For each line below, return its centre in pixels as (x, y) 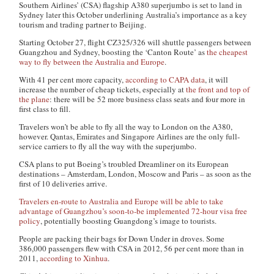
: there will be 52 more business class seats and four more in (148, 99)
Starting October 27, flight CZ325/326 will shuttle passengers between (135, 42)
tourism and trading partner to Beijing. (83, 24)
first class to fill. (45, 109)
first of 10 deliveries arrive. (63, 183)
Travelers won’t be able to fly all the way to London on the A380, (126, 127)
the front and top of (218, 89)
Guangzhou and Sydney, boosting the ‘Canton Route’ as (113, 52)
